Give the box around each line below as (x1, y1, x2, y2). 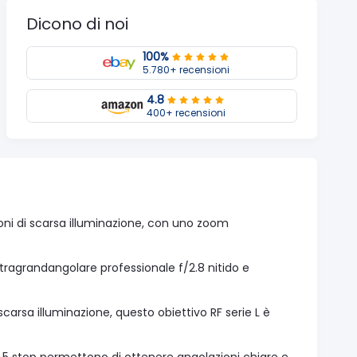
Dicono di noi (26, 13, 129, 36)
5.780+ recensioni (142, 63, 229, 77)
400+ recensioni (146, 106, 226, 120)
